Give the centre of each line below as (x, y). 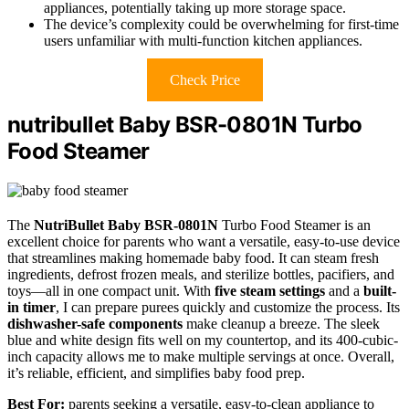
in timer (31, 308)
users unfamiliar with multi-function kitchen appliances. (203, 41)
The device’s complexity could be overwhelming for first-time (221, 25)
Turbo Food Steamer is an (294, 225)
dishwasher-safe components (95, 324)
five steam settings (270, 291)
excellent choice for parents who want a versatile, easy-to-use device (204, 242)
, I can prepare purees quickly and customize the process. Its (228, 308)
